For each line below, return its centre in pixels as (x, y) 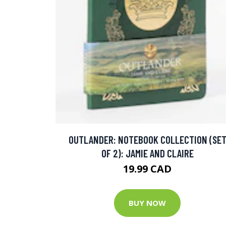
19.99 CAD (147, 168)
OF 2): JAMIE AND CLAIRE (147, 153)
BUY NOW (147, 203)
